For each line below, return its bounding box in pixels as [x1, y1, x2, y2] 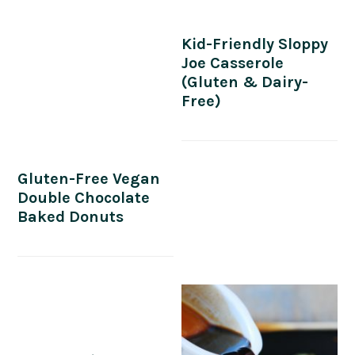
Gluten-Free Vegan [17, 170, 161, 189]
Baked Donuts [17, 208, 124, 227]
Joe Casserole [181, 54, 284, 73]
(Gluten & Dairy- [181, 73, 309, 92]
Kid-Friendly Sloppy [181, 35, 329, 54]
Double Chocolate [17, 189, 151, 208]
